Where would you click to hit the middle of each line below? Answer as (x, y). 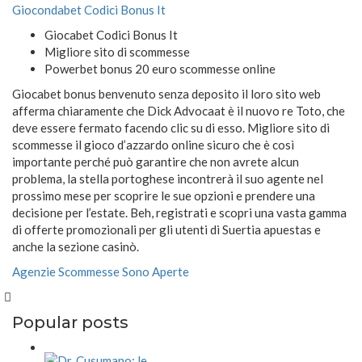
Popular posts (70, 323)
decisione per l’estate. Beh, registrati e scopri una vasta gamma (179, 213)
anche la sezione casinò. (76, 247)
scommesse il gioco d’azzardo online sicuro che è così (153, 145)
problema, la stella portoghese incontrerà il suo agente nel (168, 179)
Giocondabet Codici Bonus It (89, 10)
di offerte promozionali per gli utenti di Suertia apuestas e (166, 230)
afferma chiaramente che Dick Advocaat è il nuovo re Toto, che (179, 111)
